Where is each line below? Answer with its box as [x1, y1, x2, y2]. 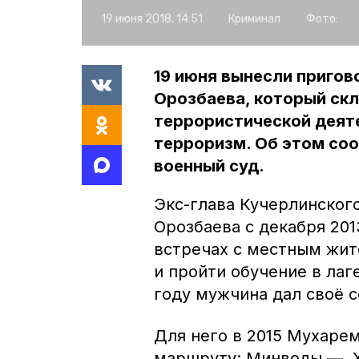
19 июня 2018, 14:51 [101, 11, 203, 26]
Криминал [228, 11, 280, 26]
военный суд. [154, 155, 264, 175]
